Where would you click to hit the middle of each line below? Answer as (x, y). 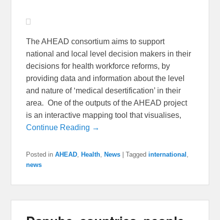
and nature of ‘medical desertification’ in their (104, 90)
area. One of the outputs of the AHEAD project (107, 103)
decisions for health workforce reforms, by (98, 66)
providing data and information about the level (106, 78)
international (168, 154)
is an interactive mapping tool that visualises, (104, 115)
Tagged (136, 154)
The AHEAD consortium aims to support (96, 41)
